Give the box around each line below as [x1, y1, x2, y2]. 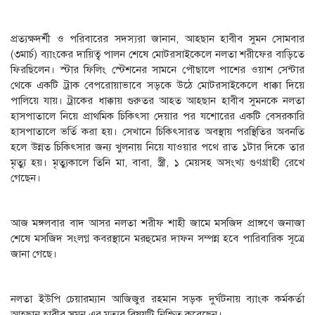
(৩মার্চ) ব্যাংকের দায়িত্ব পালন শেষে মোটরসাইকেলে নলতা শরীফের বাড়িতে [11, 48, 304, 61]
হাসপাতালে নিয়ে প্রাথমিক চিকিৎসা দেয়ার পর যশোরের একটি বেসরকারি [11, 110, 304, 123]
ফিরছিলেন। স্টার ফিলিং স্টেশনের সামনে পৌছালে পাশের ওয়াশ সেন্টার [11, 63, 304, 77]
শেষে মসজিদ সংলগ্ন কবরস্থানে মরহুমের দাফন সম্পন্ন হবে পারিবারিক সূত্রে [11, 232, 304, 245]
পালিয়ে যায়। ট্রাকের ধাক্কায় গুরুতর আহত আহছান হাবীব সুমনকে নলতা [11, 94, 304, 108]
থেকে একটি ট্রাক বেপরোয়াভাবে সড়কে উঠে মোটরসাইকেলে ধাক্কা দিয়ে [11, 79, 304, 92]
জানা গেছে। [11, 247, 57, 261]
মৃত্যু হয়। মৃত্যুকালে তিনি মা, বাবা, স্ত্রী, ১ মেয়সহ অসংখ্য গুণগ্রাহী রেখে [11, 156, 304, 169]
